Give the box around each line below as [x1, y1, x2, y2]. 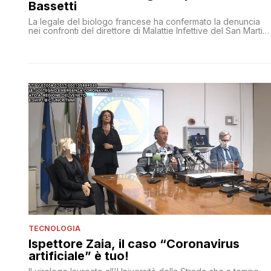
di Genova [28, 34, 70, 45]
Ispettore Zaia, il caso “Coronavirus [28, 236, 240, 251]
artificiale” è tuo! [28, 248, 129, 263]
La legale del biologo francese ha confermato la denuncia [28, 16, 260, 27]
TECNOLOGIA [28, 223, 80, 233]
